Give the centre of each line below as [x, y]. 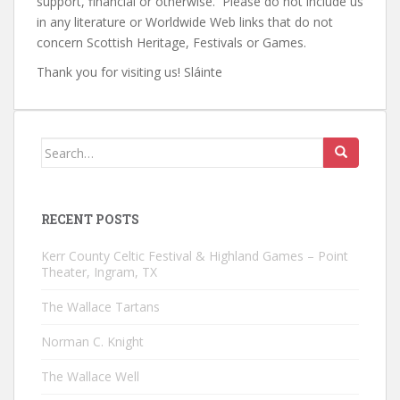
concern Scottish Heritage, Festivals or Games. [171, 42]
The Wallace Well [90, 376]
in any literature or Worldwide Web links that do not [185, 22]
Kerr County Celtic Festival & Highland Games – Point [195, 256]
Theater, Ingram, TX [99, 272]
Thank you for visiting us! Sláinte [129, 72]
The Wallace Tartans [100, 307]
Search [62, 147]
